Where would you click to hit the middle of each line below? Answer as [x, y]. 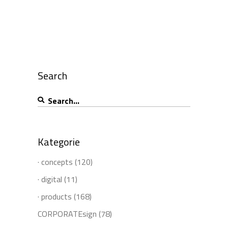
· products [55, 196]
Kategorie [59, 141]
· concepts [55, 162]
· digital [50, 179]
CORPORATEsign [67, 213]
